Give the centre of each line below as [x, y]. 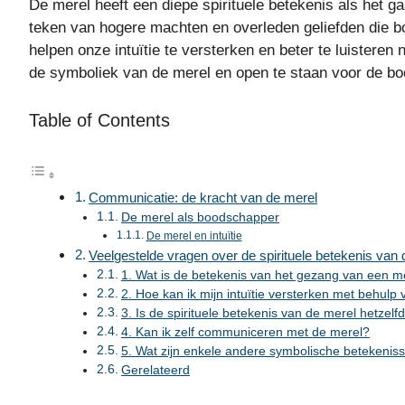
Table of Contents [99, 120]
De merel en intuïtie [194, 235]
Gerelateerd [155, 370]
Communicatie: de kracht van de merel [203, 197]
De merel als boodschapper [200, 217]
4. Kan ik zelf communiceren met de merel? [245, 332]
